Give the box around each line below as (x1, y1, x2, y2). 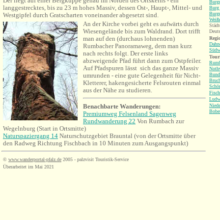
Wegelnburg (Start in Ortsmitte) (3, 125, 86, 132)
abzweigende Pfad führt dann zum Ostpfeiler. (83, 57, 201, 64)
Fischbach (64, 139, 91, 147)
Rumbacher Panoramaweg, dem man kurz (83, 42, 192, 50)
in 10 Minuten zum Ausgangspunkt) (91, 139, 188, 147)
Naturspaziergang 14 (3, 132, 58, 139)
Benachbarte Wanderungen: (83, 103, 161, 110)
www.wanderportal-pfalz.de (8, 157, 61, 162)
